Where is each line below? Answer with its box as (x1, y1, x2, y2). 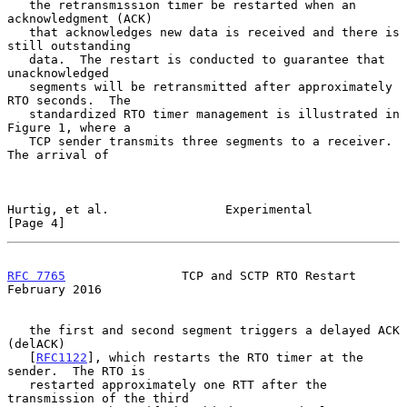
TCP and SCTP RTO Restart (65, 268, 356, 283)
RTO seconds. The (7, 93, 131, 107)
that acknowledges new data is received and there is (7, 25, 29, 39)
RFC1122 (36, 350, 87, 364)
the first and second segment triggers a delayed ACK (7, 323, 29, 337)
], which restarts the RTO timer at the (87, 350, 363, 364)
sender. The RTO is (7, 363, 145, 378)
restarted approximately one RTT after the (7, 377, 29, 392)
